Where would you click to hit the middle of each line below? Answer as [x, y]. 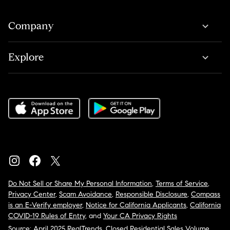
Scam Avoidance [85, 194]
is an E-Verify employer [45, 205]
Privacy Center [32, 194]
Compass [206, 194]
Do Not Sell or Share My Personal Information [80, 183]
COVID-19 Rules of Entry [47, 216]
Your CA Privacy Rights [140, 216]
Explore [26, 57]
